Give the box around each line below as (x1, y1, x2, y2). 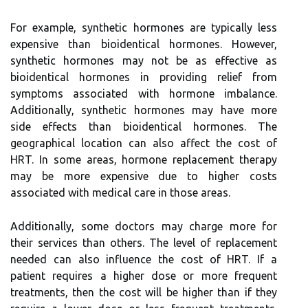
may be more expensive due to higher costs (10, 170, 277, 182)
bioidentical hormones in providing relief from (10, 71, 277, 83)
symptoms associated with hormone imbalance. (10, 87, 277, 100)
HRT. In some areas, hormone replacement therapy (10, 153, 277, 166)
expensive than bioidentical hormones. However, (10, 38, 277, 50)
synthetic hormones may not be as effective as (10, 54, 277, 67)
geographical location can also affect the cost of (10, 137, 277, 149)
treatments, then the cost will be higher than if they (10, 286, 277, 298)
